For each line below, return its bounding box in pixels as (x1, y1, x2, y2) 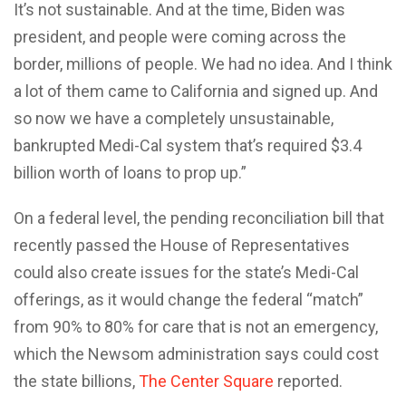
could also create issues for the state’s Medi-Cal (14, 262, 359, 282)
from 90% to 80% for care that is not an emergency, (14, 316, 378, 336)
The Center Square (139, 371, 274, 391)
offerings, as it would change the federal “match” (14, 289, 363, 309)
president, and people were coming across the (14, 26, 346, 46)
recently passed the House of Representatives (14, 235, 350, 255)
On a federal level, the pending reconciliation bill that (14, 208, 384, 227)
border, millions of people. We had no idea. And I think (14, 53, 392, 73)
